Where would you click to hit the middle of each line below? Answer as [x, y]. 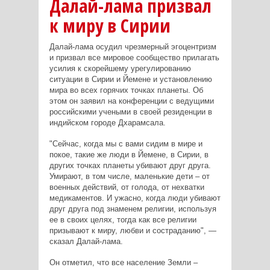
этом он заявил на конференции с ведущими [131, 101]
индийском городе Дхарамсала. [107, 123]
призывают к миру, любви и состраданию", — [133, 231]
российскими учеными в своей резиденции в [130, 112]
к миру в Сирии [110, 26]
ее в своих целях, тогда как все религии [123, 220]
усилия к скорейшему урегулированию [120, 69]
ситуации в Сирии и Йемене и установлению [130, 80]
